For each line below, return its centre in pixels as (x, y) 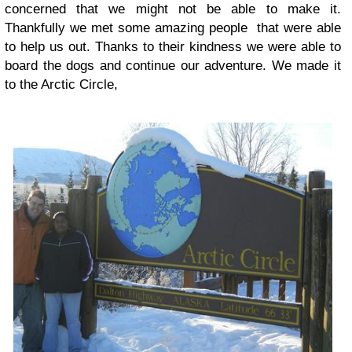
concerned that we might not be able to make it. (173, 9)
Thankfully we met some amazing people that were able (173, 28)
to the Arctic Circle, (61, 85)
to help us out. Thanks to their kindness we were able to (173, 47)
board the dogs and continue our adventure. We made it (173, 66)
